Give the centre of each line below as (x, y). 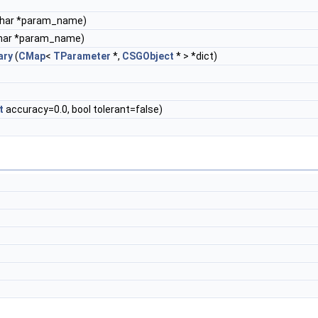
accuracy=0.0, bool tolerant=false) (83, 110)
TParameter (82, 56)
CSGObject (148, 56)
